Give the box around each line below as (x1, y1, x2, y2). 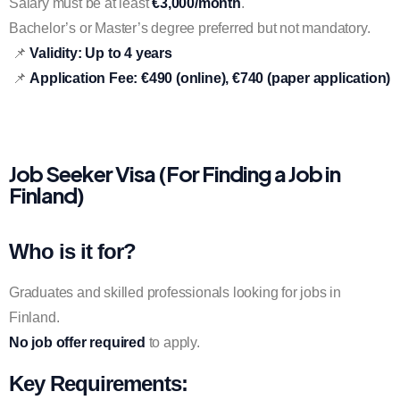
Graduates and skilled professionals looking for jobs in (9, 285, 341, 300)
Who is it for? (9, 239, 136, 263)
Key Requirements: (9, 371, 187, 396)
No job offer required (9, 335, 146, 350)
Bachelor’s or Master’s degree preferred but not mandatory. (9, 21, 371, 36)
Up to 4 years (85, 46, 172, 61)
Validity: (29, 46, 82, 61)
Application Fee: (29, 71, 138, 86)
